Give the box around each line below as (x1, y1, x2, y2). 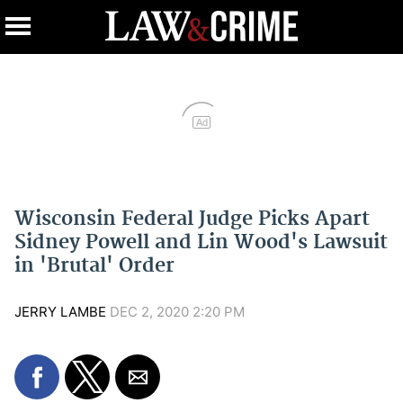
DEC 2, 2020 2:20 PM (106, 303, 245, 320)
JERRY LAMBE (14, 303, 106, 320)
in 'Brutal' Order (14, 254, 175, 278)
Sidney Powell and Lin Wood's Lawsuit (14, 230, 388, 255)
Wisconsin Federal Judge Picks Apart (14, 207, 370, 231)
